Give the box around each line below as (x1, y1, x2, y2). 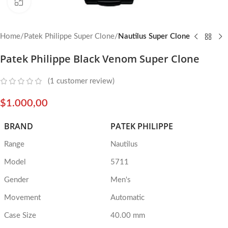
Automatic (110, 194, 145, 202)
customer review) (54, 77, 115, 85)
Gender (4, 176, 28, 184)
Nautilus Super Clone (118, 33, 190, 40)
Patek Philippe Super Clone (24, 33, 115, 40)
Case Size (4, 212, 36, 220)
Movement (4, 194, 41, 202)
